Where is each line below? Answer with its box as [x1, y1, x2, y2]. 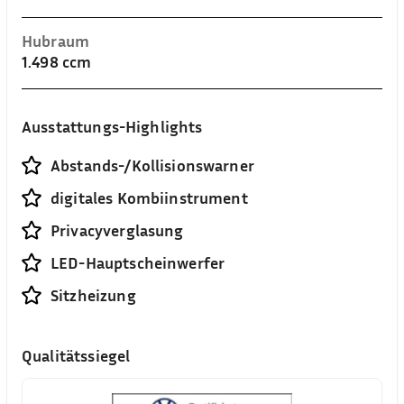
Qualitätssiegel [22, 345, 131, 365]
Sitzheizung [50, 285, 136, 305]
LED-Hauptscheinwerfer [50, 252, 225, 272]
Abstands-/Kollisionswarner [50, 155, 254, 175]
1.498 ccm [22, 51, 92, 71]
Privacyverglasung [50, 220, 184, 240]
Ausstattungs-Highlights [22, 116, 203, 136]
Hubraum [22, 31, 90, 50]
